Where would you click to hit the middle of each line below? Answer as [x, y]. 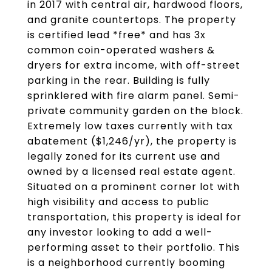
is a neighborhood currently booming [126, 263]
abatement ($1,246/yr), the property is [132, 141]
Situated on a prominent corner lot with [134, 187]
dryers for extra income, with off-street [134, 65]
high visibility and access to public [118, 202]
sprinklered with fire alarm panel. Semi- [134, 96]
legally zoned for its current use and [124, 156]
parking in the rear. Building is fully [119, 80]
